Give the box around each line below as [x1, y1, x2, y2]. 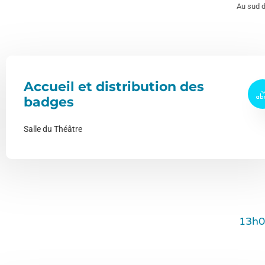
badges [24, 93, 74, 110]
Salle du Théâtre [24, 124, 82, 134]
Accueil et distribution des [24, 78, 204, 95]
